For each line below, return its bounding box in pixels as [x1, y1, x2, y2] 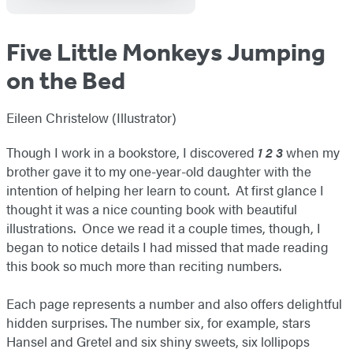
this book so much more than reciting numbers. [6, 256, 281, 276]
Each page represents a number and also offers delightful [6, 294, 342, 314]
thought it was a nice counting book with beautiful [6, 199, 297, 219]
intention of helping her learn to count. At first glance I [6, 180, 324, 200]
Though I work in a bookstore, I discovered [6, 143, 258, 162]
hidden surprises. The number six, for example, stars [6, 313, 310, 333]
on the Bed [6, 65, 125, 96]
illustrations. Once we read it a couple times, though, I [6, 218, 321, 238]
